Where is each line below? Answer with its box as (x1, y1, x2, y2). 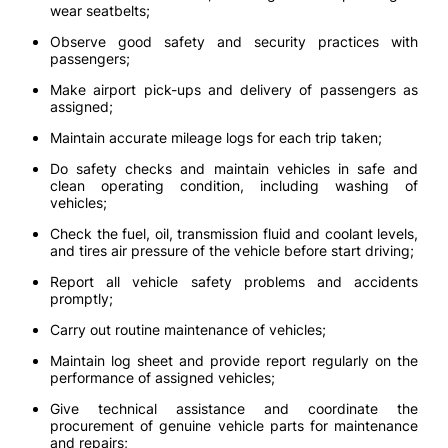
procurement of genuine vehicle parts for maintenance (50, 417, 418, 434)
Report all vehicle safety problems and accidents (50, 273, 418, 290)
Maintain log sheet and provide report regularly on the (50, 352, 418, 369)
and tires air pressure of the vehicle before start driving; (50, 242, 414, 259)
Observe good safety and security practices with (50, 33, 418, 50)
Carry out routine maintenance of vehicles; (50, 321, 326, 338)
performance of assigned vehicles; (50, 369, 275, 386)
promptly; (50, 290, 113, 307)
